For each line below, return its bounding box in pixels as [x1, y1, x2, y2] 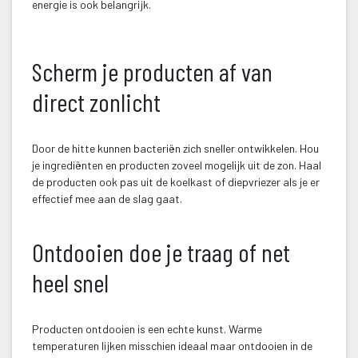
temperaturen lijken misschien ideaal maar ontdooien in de [32, 339, 312, 353]
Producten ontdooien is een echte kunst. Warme [32, 322, 262, 336]
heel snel [32, 267, 109, 298]
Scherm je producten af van [32, 56, 272, 87]
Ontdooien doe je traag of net [32, 237, 290, 268]
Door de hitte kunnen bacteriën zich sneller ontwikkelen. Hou [32, 141, 319, 156]
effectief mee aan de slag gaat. [32, 192, 182, 206]
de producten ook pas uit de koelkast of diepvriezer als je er [32, 175, 320, 189]
